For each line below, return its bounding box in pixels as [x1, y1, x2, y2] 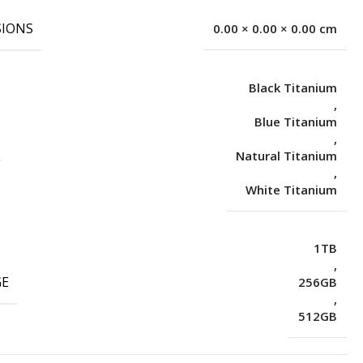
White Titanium [245, 181, 337, 198]
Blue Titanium [254, 113, 337, 130]
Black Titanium [248, 79, 337, 96]
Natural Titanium [235, 147, 337, 164]
